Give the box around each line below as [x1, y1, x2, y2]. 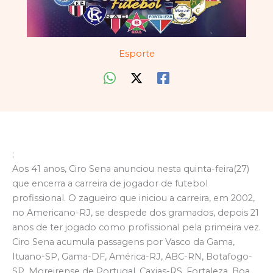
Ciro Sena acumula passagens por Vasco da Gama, [12, 236, 235, 248]
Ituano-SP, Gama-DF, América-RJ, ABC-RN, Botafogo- [12, 251, 252, 263]
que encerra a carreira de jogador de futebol [12, 178, 208, 190]
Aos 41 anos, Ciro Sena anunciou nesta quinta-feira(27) [12, 163, 249, 175]
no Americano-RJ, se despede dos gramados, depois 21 [12, 207, 259, 219]
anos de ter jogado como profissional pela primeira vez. [12, 222, 261, 233]
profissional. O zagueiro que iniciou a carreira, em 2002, [12, 193, 255, 204]
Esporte [118, 48, 155, 60]
